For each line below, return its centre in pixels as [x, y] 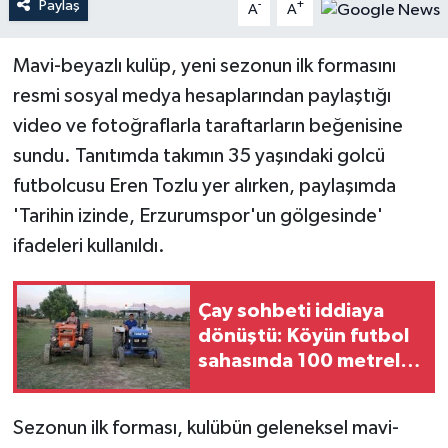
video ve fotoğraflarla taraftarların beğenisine [207, 125]
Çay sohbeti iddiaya [291, 311]
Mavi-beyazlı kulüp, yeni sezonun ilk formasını [204, 65]
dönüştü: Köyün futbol [303, 336]
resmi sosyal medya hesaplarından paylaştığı [201, 95]
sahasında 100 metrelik [307, 361]
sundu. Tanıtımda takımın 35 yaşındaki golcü [198, 155]
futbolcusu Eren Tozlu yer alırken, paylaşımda [204, 185]
